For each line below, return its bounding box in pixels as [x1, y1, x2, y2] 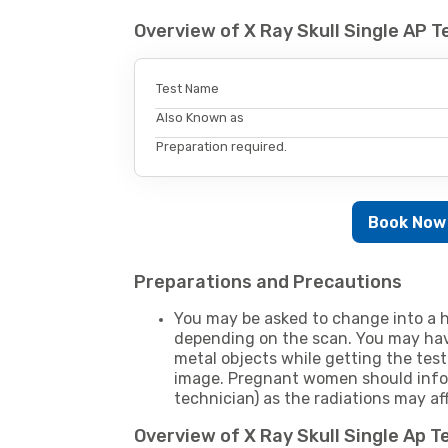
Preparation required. [156, 139, 288, 155]
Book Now [367, 212, 446, 232]
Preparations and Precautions [134, 271, 403, 294]
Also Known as [156, 110, 245, 126]
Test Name [156, 81, 220, 97]
